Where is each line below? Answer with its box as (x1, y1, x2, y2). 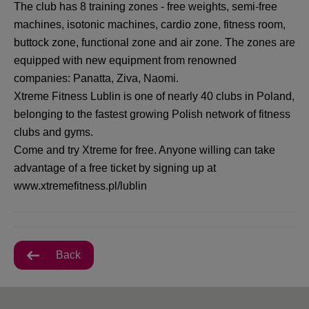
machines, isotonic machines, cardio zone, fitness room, (14, 18, 286, 30)
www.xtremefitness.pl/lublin (14, 179, 147, 192)
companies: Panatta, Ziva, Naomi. (14, 72, 179, 84)
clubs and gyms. (14, 126, 93, 138)
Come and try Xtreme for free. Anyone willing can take (14, 143, 275, 156)
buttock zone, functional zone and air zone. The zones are (14, 36, 295, 48)
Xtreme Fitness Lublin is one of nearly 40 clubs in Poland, (14, 90, 295, 102)
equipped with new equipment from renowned (14, 54, 237, 66)
